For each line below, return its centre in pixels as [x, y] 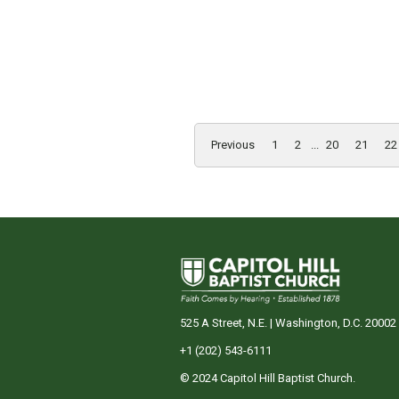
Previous [233, 145]
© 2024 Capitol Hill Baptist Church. [268, 379]
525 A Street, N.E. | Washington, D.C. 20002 [288, 323]
